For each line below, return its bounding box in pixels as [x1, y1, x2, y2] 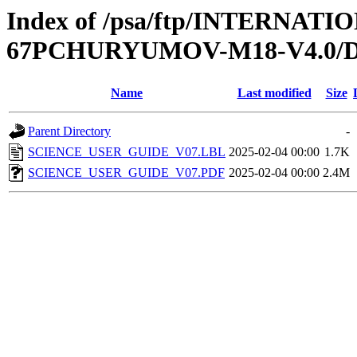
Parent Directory [28, 124, 111, 139]
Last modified [237, 86, 312, 100]
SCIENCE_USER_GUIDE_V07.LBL [28, 145, 226, 159]
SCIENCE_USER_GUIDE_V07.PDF [28, 166, 225, 180]
